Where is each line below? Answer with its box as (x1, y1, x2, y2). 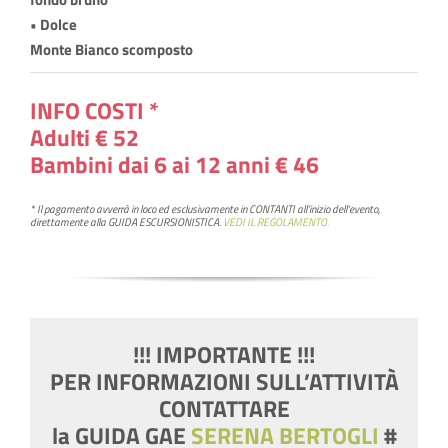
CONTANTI (246, 201, 297, 218)
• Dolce (29, 13, 77, 37)
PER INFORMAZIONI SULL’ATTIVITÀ (49, 364, 399, 400)
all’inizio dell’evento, (296, 201, 380, 218)
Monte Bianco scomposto (29, 38, 193, 62)
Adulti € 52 (29, 119, 139, 155)
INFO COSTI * (29, 92, 159, 128)
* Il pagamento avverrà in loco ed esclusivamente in (29, 201, 247, 218)
